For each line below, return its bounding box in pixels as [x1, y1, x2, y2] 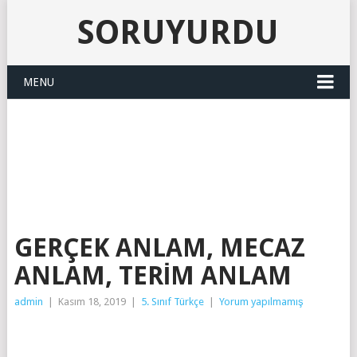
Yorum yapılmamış [218, 296, 304, 308]
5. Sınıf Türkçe [140, 296, 204, 308]
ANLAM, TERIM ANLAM [14, 261, 292, 291]
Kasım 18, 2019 [57, 296, 126, 308]
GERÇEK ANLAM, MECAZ [14, 233, 305, 263]
